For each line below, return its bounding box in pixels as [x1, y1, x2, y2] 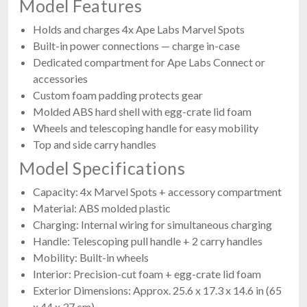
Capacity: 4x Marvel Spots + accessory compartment [33, 184, 282, 198]
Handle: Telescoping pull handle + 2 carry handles [33, 234, 262, 247]
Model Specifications [19, 157, 185, 178]
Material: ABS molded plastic [33, 201, 171, 214]
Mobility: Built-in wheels [33, 250, 149, 264]
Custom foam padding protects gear [33, 88, 203, 101]
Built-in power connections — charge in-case [33, 38, 240, 52]
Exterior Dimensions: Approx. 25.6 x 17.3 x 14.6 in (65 [33, 283, 282, 297]
